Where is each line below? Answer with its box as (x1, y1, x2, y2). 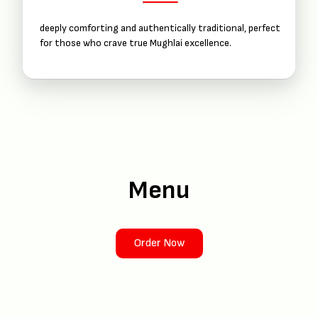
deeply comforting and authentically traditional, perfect (40, 21, 280, 34)
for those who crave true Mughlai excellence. (40, 36, 231, 49)
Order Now (133, 236, 185, 251)
